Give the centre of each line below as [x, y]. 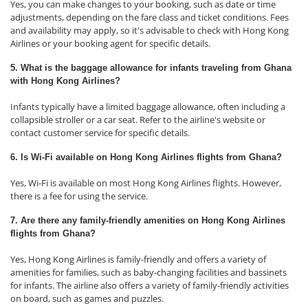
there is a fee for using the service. [79, 196]
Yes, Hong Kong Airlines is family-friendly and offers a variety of [138, 259]
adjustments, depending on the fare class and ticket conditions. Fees [150, 17]
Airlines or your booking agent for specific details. [110, 43]
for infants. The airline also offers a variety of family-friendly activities [150, 285]
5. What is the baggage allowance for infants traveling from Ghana [151, 68]
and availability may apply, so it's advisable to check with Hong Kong [150, 30]
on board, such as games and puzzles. [87, 298]
